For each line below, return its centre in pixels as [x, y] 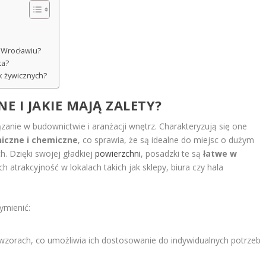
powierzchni [118, 153]
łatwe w [220, 153]
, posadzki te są [172, 153]
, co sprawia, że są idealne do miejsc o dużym [166, 140]
